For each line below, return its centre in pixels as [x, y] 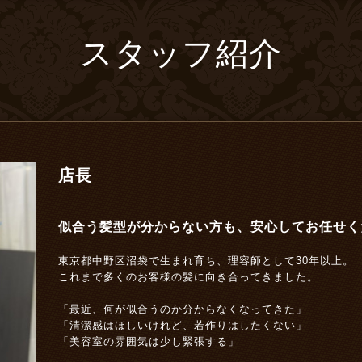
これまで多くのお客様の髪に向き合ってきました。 [188, 277]
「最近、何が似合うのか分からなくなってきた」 [183, 309]
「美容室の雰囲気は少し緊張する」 [149, 341]
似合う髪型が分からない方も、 [154, 227]
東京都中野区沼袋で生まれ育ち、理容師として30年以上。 [206, 261]
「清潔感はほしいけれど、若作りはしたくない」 [183, 325]
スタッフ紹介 [181, 57]
